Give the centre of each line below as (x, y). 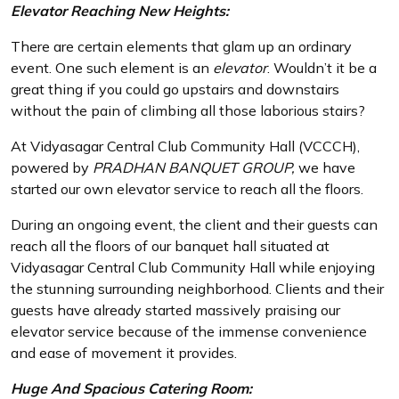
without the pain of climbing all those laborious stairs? (188, 110)
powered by (52, 167)
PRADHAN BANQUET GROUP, (194, 167)
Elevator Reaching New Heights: (120, 11)
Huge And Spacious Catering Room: (131, 388)
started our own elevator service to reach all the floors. (187, 189)
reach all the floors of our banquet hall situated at (170, 246)
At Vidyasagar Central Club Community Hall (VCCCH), (185, 146)
